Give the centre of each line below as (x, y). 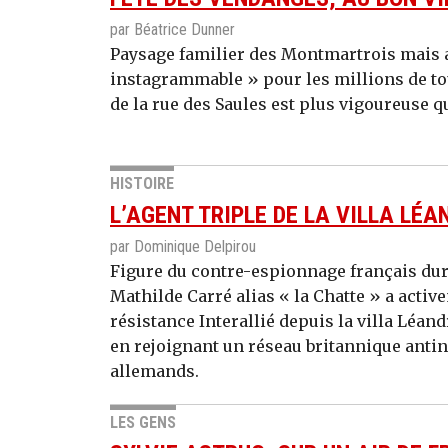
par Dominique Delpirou (183, 246)
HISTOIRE (142, 183)
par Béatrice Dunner (172, 30)
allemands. (154, 370)
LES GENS (143, 422)
